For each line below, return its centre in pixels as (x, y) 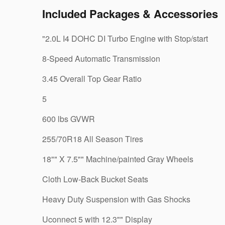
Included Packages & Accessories (130, 13)
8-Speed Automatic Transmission (101, 58)
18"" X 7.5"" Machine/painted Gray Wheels (118, 159)
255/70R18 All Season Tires (93, 139)
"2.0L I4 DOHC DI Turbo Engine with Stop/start (125, 38)
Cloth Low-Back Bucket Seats (95, 179)
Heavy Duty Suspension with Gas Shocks (116, 199)
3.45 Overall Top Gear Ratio (92, 78)
